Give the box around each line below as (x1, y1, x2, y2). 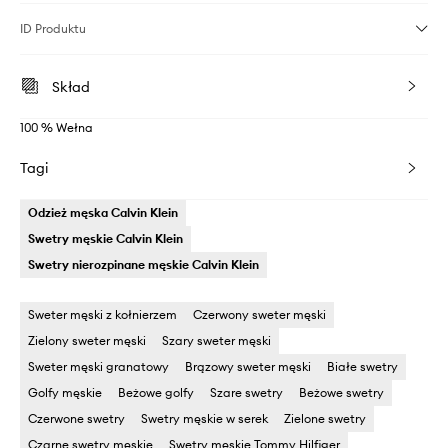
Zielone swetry (284, 411, 366, 427)
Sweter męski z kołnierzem (28, 307, 177, 323)
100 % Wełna (20, 120, 93, 136)
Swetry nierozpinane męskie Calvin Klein (28, 257, 259, 273)
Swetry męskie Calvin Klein (28, 231, 183, 247)
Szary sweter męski (162, 333, 271, 349)
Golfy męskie (28, 385, 102, 401)
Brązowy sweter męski (185, 359, 311, 375)
